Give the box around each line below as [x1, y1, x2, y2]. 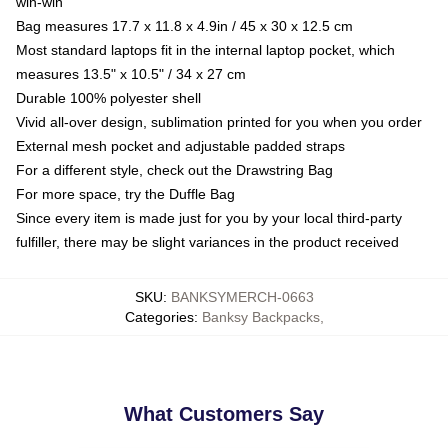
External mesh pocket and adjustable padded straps [16, 137, 345, 154]
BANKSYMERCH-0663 [170, 288, 314, 305]
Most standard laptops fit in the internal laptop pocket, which [16, 41, 395, 58]
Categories [124, 308, 194, 325]
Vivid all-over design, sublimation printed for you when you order [16, 113, 422, 130]
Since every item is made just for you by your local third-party [16, 209, 402, 226]
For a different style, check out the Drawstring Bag [16, 161, 333, 178]
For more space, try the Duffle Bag [16, 185, 235, 202]
